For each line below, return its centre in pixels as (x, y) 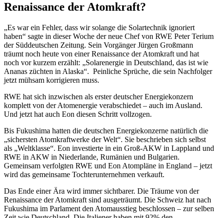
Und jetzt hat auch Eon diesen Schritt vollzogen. (78, 114)
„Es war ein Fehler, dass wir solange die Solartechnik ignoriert (99, 27)
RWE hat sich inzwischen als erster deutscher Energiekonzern (99, 96)
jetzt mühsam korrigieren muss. (52, 80)
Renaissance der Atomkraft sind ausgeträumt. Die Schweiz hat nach (108, 200)
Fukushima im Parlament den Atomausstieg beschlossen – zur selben (109, 208)
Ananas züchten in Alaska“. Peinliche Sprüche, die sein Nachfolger (108, 71)
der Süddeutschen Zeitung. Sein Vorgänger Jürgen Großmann (99, 45)
